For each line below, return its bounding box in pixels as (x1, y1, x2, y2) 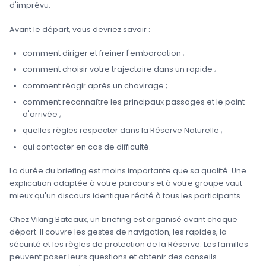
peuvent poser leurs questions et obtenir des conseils (9, 252, 217, 262)
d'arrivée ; (22, 109, 61, 119)
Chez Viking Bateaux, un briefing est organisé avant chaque (9, 214, 237, 225)
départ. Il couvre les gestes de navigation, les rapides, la (9, 227, 227, 237)
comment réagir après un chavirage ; (22, 80, 167, 91)
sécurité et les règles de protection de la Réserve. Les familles (9, 239, 248, 250)
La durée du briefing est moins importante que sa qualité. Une (9, 165, 246, 176)
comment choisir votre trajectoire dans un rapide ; (22, 64, 216, 75)
